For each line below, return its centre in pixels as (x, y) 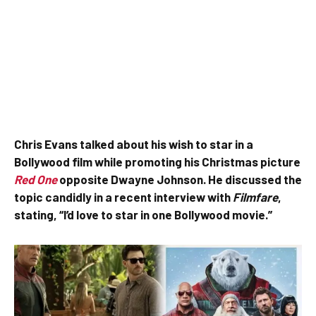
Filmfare (255, 197)
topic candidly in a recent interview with (123, 197)
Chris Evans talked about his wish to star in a (134, 144)
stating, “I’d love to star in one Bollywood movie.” (143, 214)
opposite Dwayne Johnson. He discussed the (180, 179)
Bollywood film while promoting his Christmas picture (157, 162)
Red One (36, 179)
